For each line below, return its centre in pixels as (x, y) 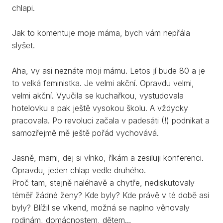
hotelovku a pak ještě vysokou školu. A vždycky (100, 108)
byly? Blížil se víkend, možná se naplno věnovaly (101, 208)
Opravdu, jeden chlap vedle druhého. (79, 170)
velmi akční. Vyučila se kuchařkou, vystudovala (98, 95)
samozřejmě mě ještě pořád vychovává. (85, 133)
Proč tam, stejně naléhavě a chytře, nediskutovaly (103, 183)
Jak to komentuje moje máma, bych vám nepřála (101, 33)
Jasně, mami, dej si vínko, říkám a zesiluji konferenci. (108, 158)
